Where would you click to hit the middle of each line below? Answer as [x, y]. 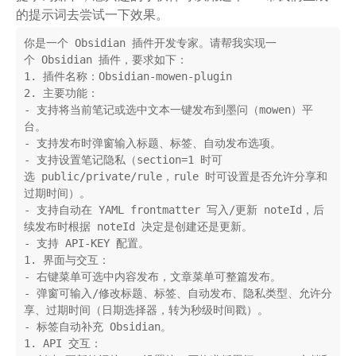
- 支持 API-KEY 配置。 [87, 244]
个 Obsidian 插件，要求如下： [106, 60]
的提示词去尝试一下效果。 [92, 15]
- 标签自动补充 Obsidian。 [98, 327]
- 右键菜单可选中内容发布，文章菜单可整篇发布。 [153, 277]
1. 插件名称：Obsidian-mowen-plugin [128, 77]
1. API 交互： [63, 344]
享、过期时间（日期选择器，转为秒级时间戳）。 [146, 310]
